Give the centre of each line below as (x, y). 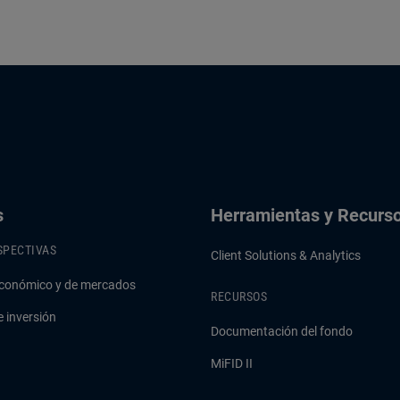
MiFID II (232, 363)
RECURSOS (239, 296)
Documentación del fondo (282, 331)
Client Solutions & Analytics (286, 255)
